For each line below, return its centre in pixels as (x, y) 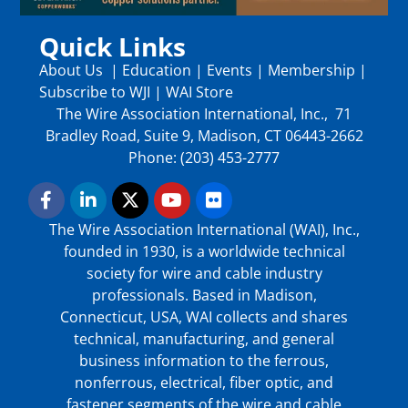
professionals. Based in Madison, (204, 295)
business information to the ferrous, (204, 360)
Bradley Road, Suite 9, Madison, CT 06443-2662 (204, 136)
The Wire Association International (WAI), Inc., (204, 229)
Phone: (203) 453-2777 (204, 158)
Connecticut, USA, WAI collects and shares (204, 316)
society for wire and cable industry (204, 273)
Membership (311, 71)
